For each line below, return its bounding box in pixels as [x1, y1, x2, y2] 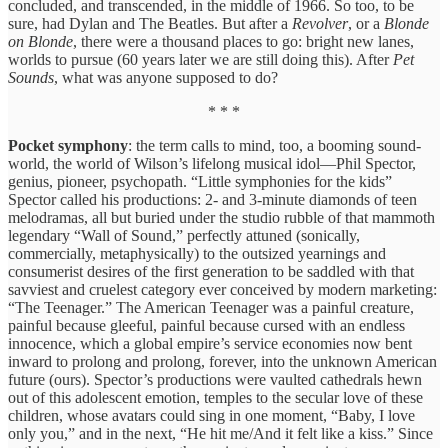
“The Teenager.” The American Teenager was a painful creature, [8, 298, 414, 316]
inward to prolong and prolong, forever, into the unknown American [8, 352, 437, 370]
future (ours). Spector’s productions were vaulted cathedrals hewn [8, 370, 422, 388]
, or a [348, 14, 384, 32]
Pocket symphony [8, 136, 128, 154]
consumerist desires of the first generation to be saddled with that [8, 262, 414, 280]
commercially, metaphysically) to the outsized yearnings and [8, 244, 386, 262]
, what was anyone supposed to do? [54, 68, 278, 86]
